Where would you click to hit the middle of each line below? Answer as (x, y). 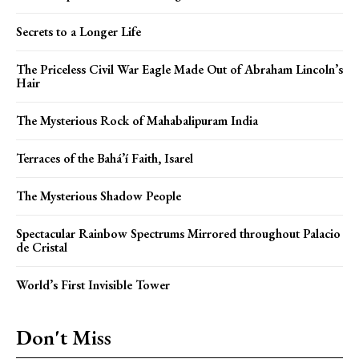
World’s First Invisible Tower (93, 284)
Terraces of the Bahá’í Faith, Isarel (105, 158)
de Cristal (42, 247)
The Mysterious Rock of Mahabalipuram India (137, 120)
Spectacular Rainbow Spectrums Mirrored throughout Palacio (178, 233)
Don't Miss (64, 337)
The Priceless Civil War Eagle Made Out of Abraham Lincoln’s (179, 69)
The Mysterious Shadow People (99, 196)
